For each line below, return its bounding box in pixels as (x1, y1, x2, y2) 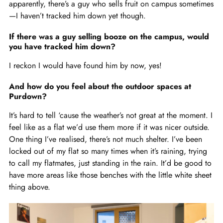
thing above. (9, 181, 50, 193)
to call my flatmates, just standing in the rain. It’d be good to (9, 157, 212, 169)
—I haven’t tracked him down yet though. (9, 9, 146, 21)
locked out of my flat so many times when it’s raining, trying (9, 145, 207, 157)
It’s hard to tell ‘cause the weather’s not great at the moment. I (9, 109, 213, 121)
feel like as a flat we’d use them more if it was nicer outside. (9, 121, 210, 133)
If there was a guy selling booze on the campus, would (9, 30, 209, 42)
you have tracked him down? (9, 40, 115, 52)
